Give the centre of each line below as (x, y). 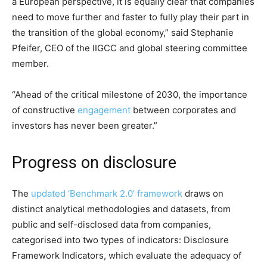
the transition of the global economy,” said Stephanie (123, 33)
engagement (104, 110)
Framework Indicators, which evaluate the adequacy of (127, 256)
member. (30, 64)
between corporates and (183, 110)
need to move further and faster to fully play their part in (131, 17)
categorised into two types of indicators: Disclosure (120, 240)
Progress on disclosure (94, 163)
